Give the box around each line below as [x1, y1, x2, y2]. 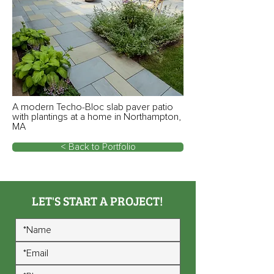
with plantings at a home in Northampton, [12, 112, 181, 122]
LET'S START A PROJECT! [32, 192, 163, 209]
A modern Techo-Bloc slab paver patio [12, 102, 173, 112]
